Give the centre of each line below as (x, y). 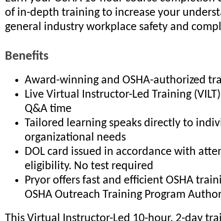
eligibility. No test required (89, 166)
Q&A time (48, 109)
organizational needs (75, 138)
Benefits (27, 56)
